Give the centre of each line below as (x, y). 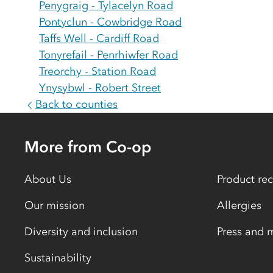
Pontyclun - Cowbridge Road (110, 22)
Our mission (55, 205)
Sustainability (58, 258)
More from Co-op (88, 147)
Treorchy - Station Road (97, 71)
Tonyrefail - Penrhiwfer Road (108, 55)
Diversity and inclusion (81, 232)
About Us (48, 179)
